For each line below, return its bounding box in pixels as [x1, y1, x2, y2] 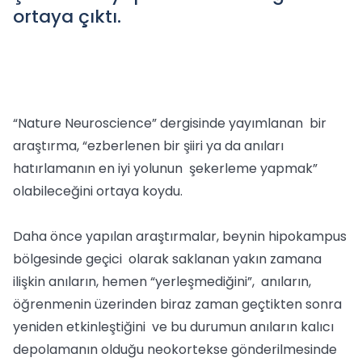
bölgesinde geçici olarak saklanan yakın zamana [13, 250, 322, 268]
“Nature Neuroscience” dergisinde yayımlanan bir [13, 114, 326, 133]
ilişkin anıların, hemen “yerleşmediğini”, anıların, [13, 272, 311, 291]
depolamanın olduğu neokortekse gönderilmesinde [13, 340, 340, 359]
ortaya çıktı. [13, 4, 121, 29]
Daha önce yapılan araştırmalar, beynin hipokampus [13, 227, 347, 246]
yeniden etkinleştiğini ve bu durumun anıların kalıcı [13, 318, 334, 336]
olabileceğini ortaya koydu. [13, 182, 183, 200]
